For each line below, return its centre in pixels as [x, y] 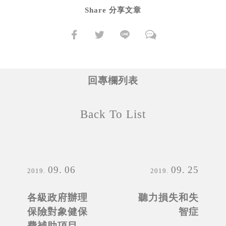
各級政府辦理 [58, 197]
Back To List [113, 114]
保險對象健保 [58, 211]
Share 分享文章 [113, 10]
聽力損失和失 [168, 197]
